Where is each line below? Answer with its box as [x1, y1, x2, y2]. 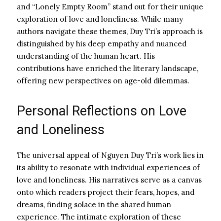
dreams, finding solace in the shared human [17, 199, 171, 209]
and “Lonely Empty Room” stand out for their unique [17, 1, 203, 11]
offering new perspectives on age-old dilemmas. [17, 75, 189, 85]
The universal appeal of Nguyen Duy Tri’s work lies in [17, 150, 204, 160]
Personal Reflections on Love [17, 103, 186, 119]
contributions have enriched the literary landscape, [17, 63, 198, 73]
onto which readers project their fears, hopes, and [17, 187, 194, 197]
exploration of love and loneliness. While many [17, 14, 183, 24]
